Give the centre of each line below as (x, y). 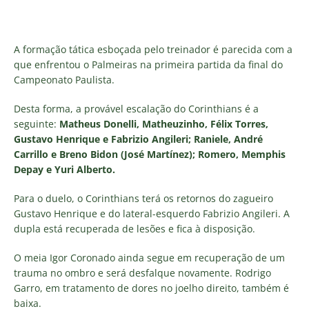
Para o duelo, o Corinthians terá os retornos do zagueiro (143, 199)
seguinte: (37, 124)
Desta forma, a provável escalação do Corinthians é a (136, 109)
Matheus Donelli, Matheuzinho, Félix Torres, (164, 124)
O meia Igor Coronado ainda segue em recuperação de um (149, 258)
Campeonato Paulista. (64, 80)
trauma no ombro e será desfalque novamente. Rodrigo (142, 273)
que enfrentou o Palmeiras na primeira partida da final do (148, 65)
